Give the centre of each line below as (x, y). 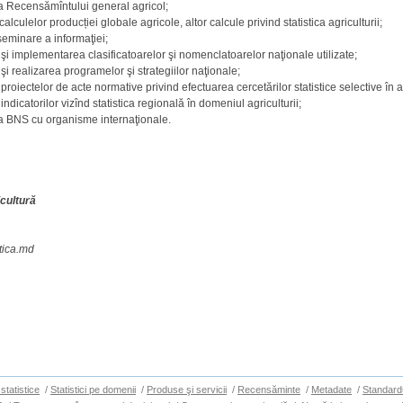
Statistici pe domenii (93, 390)
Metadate (331, 390)
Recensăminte (269, 390)
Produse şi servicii (187, 390)
